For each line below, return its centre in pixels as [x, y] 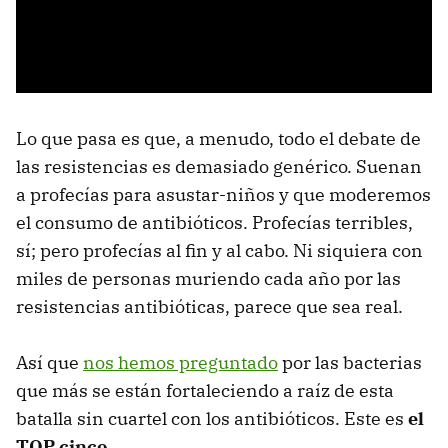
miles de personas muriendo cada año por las [208, 278]
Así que [49, 362]
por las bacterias [350, 362]
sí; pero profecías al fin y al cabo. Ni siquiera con [219, 250]
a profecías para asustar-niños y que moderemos [223, 194]
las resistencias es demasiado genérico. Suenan [219, 166]
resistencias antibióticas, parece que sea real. [209, 306]
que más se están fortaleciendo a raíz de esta [205, 390]
